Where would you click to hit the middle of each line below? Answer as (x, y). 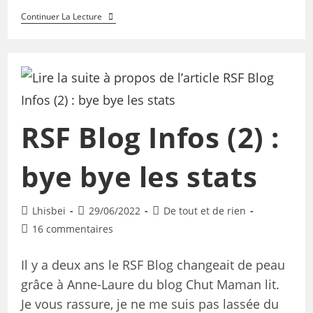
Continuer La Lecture (61, 17)
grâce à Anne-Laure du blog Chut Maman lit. (150, 284)
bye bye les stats (139, 176)
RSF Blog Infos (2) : (150, 137)
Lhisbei (49, 210)
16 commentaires (72, 228)
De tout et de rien (204, 210)
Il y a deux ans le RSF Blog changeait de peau (153, 264)
